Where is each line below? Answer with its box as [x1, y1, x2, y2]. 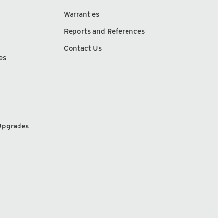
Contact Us [64, 43, 102, 53]
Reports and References [64, 26, 145, 36]
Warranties [64, 9, 104, 19]
